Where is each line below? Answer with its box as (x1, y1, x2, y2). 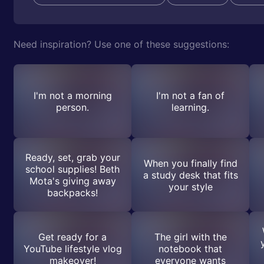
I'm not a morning (33, 89, 112, 101)
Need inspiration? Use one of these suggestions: (14, 38, 229, 50)
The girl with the (154, 230, 227, 243)
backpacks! (47, 186, 98, 199)
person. (56, 101, 89, 113)
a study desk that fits (143, 169, 238, 181)
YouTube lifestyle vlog (23, 242, 122, 255)
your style (168, 180, 213, 193)
